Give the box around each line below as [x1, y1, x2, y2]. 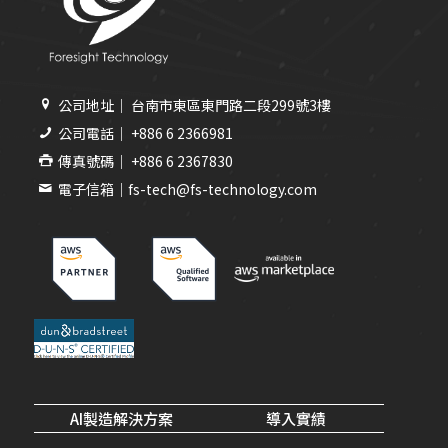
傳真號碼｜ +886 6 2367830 [57, 150, 233, 171]
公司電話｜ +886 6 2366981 [57, 122, 233, 143]
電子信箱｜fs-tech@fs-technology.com [57, 178, 317, 199]
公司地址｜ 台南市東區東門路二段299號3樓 [57, 94, 331, 115]
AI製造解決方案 [69, 407, 173, 429]
